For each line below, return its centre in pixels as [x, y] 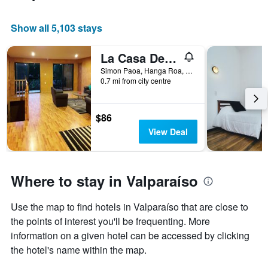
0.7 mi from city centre [136, 81]
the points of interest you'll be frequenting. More [110, 221]
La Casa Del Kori [170, 58]
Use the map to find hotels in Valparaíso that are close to [130, 207]
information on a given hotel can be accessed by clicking [130, 236]
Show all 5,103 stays [57, 28]
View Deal [168, 132]
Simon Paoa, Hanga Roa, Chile [189, 71]
